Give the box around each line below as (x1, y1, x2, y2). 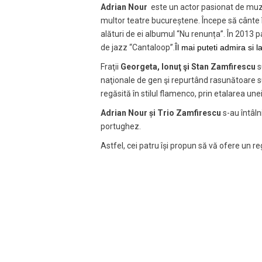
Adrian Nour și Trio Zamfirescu (101, 108, 223, 118)
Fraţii (101, 61, 120, 71)
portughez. (101, 121, 141, 131)
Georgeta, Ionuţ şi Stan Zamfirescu (120, 61, 256, 71)
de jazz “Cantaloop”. (101, 42, 175, 52)
